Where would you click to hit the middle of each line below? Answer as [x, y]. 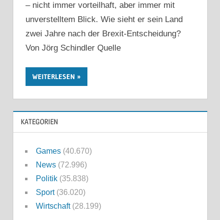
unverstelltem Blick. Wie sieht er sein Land [104, 19]
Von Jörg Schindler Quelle [73, 48]
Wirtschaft [53, 206]
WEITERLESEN [54, 77]
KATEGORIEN [39, 122]
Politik [46, 179]
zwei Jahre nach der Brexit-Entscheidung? [103, 33]
